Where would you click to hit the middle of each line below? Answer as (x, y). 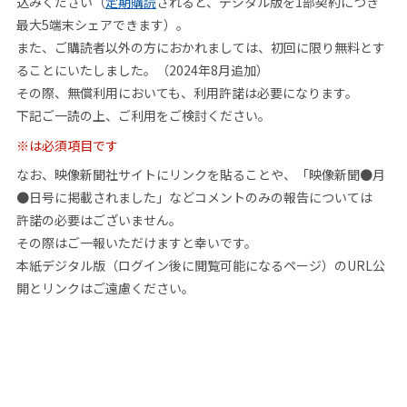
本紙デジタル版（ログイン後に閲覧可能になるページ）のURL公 (200, 266)
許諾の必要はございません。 (99, 220)
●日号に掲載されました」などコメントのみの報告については (194, 198)
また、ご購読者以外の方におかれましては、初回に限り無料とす (200, 48)
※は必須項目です (67, 145)
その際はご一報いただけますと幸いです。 (136, 243)
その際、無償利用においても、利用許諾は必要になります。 (187, 93)
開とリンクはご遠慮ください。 (105, 288)
